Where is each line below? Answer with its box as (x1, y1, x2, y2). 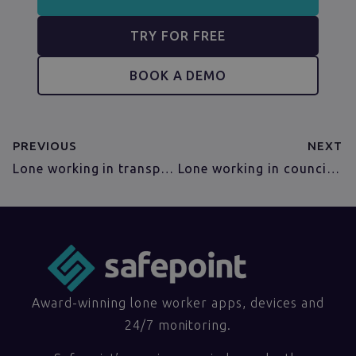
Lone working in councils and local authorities (326, 161, 339, 176)
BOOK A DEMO (129, 68, 227, 83)
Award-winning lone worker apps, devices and (32, 295, 324, 310)
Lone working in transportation (161, 161, 174, 176)
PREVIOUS (13, 139, 77, 153)
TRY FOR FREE (130, 29, 226, 43)
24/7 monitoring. (124, 317, 232, 332)
